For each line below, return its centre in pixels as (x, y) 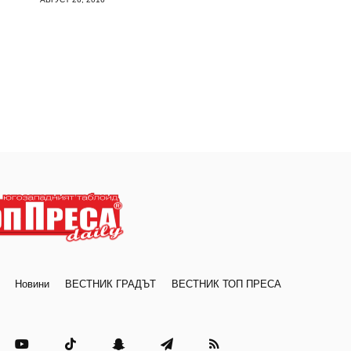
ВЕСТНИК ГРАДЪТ (110, 284)
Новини (32, 284)
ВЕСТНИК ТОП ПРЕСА (226, 284)
